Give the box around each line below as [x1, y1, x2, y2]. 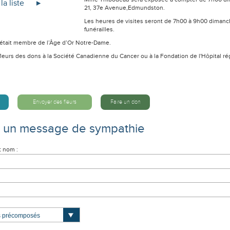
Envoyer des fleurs [33, 99, 76, 105]
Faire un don [110, 99, 141, 105]
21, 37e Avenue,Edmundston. [84, 4, 165, 12]
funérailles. [84, 26, 114, 33]
